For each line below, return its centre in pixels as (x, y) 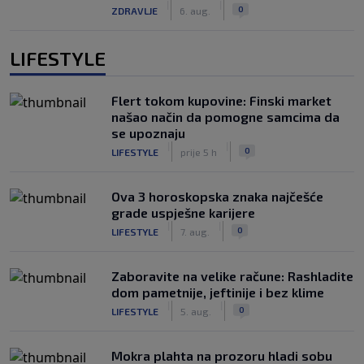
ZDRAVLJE (134, 10)
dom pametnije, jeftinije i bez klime (218, 292)
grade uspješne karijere (183, 212)
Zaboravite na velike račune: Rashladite (232, 276)
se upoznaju (148, 133)
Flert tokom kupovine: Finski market (221, 100)
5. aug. (196, 311)
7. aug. (195, 231)
